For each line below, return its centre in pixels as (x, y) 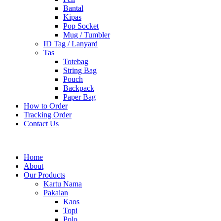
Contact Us (41, 124)
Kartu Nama (63, 184)
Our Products (44, 175)
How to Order (46, 106)
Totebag (76, 61)
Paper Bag (79, 97)
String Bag (80, 70)
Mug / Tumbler (87, 35)
